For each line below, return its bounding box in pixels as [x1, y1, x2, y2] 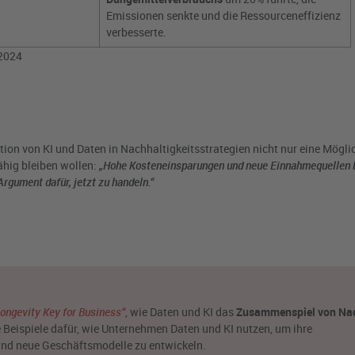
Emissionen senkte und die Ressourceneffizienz [106, 8, 341, 24]
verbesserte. [106, 25, 166, 40]
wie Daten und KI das [128, 304, 236, 320]
